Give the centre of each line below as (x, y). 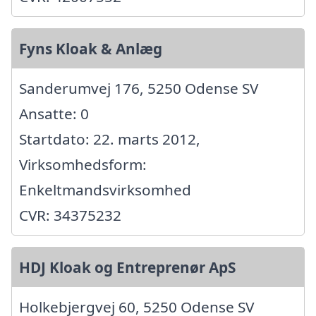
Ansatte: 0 (54, 113)
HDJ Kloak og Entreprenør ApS (127, 267)
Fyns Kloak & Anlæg (91, 48)
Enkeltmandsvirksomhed (105, 189)
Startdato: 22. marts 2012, (110, 139)
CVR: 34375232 (70, 215)
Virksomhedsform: (83, 164)
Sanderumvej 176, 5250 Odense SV (139, 88)
